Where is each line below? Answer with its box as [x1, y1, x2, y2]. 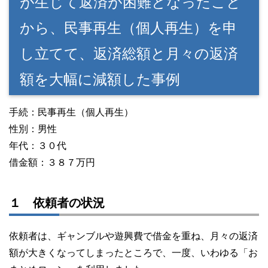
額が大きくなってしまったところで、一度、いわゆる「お [9, 248, 258, 258]
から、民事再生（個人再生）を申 [20, 20, 237, 36]
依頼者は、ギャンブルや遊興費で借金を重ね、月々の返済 [9, 231, 258, 242]
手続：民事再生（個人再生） [9, 107, 133, 118]
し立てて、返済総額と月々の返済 [20, 45, 238, 62]
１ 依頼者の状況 [9, 196, 105, 210]
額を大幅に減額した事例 [20, 71, 180, 88]
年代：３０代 [9, 141, 66, 151]
